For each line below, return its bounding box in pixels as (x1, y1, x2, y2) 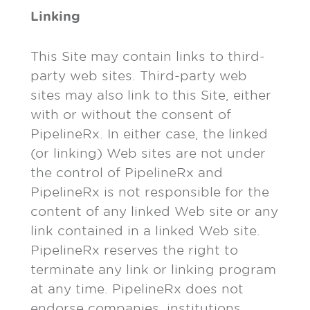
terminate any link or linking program (30, 262, 276, 277)
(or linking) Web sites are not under (30, 146, 266, 161)
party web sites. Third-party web (30, 69, 247, 83)
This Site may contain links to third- (30, 49, 265, 64)
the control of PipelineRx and (30, 165, 223, 180)
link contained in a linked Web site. (30, 224, 260, 238)
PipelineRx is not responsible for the (30, 185, 269, 199)
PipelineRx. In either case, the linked (30, 127, 268, 141)
